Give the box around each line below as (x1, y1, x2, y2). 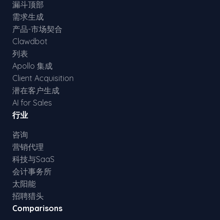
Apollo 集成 (12, 61, 53, 71)
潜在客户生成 (12, 85, 59, 95)
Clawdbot (12, 36, 48, 46)
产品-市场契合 (12, 24, 62, 34)
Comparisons (12, 203, 62, 213)
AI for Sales (12, 98, 52, 108)
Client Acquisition (12, 73, 74, 83)
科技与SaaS (12, 154, 55, 164)
